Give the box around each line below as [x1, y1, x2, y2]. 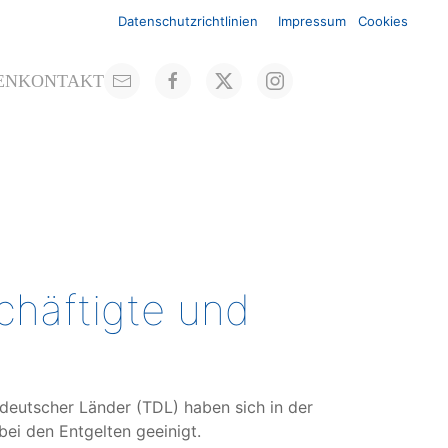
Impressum [278, 13, 346, 29]
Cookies [358, 13, 408, 29]
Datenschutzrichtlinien [118, 13, 258, 29]
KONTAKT [17, 70, 104, 91]
